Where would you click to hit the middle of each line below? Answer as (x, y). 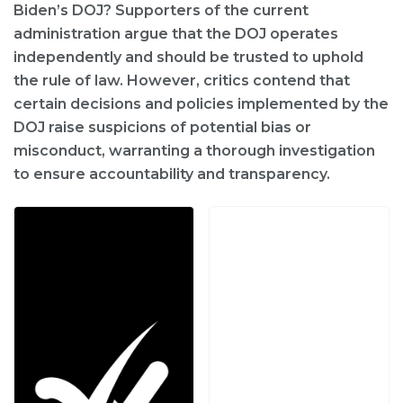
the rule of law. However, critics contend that (182, 81)
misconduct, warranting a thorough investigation (194, 151)
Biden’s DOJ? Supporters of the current (161, 11)
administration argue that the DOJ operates (176, 34)
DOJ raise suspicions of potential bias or (162, 128)
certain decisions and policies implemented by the (201, 104)
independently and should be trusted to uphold (188, 58)
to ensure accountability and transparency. (172, 175)
